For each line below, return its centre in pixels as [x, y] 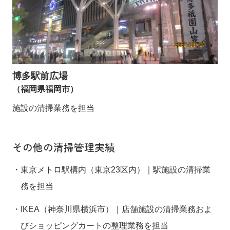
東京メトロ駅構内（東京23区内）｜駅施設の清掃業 [116, 170]
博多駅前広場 [40, 76]
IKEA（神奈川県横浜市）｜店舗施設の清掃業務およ [116, 209]
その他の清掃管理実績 [64, 147]
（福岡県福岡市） [45, 89]
